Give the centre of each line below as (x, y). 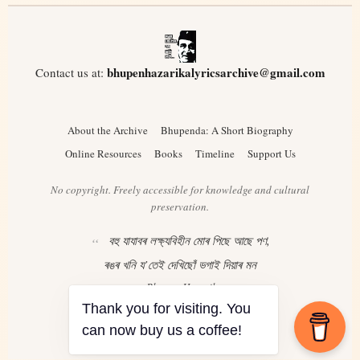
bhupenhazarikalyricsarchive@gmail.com (216, 72)
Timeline (215, 153)
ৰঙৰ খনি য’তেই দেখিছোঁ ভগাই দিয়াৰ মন (180, 264)
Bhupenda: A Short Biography (227, 130)
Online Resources (103, 153)
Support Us (271, 153)
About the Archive (107, 130)
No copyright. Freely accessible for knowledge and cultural (180, 190)
